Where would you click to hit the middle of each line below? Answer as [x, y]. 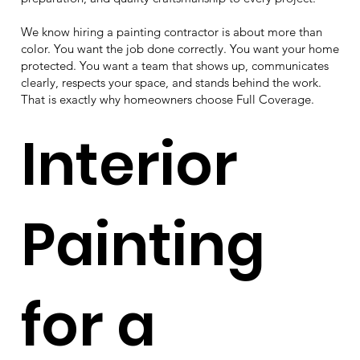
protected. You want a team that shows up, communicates [174, 65]
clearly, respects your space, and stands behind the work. [171, 82]
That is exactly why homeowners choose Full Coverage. [167, 99]
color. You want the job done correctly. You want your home [180, 48]
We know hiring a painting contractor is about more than [171, 31]
